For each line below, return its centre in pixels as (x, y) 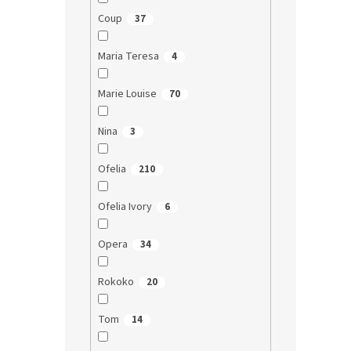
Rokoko (116, 282)
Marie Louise (127, 94)
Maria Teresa (128, 56)
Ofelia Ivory (125, 206)
